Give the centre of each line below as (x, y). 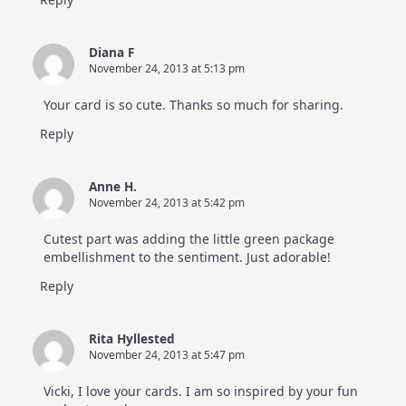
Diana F (111, 53)
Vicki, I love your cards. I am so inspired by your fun (201, 391)
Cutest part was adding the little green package (189, 239)
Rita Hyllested (132, 339)
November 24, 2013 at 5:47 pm (167, 355)
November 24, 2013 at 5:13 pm (167, 69)
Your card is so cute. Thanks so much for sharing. (193, 105)
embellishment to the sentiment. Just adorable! (187, 257)
